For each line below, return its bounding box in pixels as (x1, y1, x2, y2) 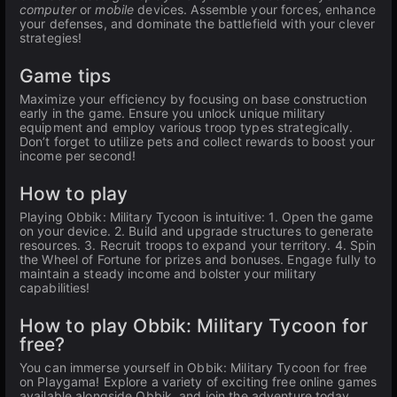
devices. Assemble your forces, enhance (134, 2, 376, 17)
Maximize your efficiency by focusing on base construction (19, 91, 367, 106)
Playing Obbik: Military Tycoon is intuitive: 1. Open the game (19, 209, 374, 224)
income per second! (19, 148, 136, 163)
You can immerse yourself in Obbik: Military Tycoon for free (19, 360, 368, 375)
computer (19, 2, 76, 17)
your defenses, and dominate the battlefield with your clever (19, 16, 376, 31)
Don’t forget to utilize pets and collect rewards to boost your (19, 134, 376, 149)
